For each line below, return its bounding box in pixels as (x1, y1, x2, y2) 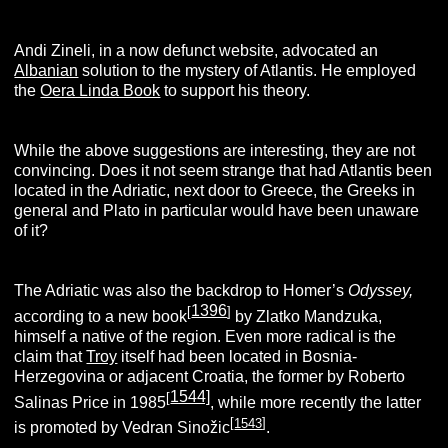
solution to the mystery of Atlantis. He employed (78, 61, 417, 79)
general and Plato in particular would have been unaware (14, 201, 420, 219)
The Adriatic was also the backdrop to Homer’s (14, 281, 349, 299)
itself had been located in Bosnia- (117, 347, 358, 365)
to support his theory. (160, 81, 311, 99)
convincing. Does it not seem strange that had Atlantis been (14, 161, 433, 179)
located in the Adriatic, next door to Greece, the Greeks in (14, 181, 416, 199)
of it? (14, 221, 49, 239)
